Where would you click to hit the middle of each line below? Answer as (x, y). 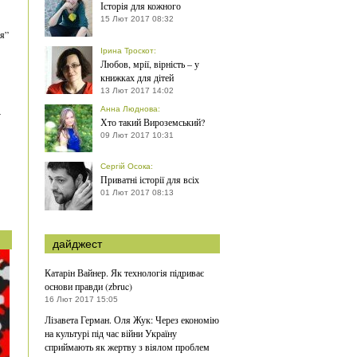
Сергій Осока (126, 166)
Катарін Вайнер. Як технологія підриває (124, 272)
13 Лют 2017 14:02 (137, 90)
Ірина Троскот (127, 50)
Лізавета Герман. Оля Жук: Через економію (132, 319)
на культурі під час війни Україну (111, 333)
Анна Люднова (129, 108)
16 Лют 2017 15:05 (81, 299)
